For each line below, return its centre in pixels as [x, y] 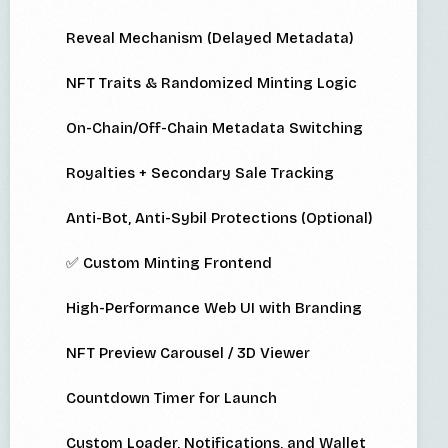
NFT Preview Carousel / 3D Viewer [188, 353]
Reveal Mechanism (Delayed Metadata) [210, 38]
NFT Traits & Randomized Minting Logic [211, 83]
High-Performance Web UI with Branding [214, 308]
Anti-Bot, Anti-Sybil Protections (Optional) [219, 218]
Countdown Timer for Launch [171, 398]
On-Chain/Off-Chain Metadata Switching [214, 128]
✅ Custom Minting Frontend [169, 263]
